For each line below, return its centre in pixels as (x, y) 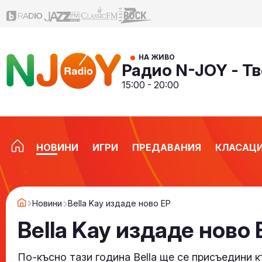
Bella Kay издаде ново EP (119, 203)
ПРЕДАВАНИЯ (167, 148)
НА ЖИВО (157, 57)
